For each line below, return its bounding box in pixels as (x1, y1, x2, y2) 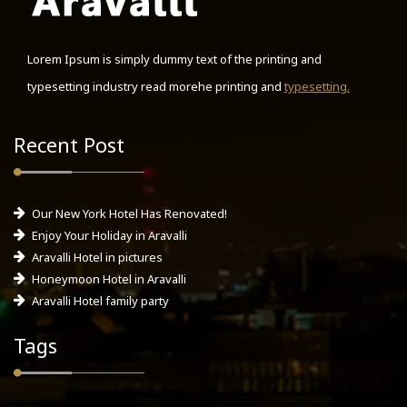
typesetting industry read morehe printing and (27, 77, 284, 94)
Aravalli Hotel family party (32, 292, 169, 309)
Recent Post (14, 130, 124, 158)
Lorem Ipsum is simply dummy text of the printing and (27, 50, 322, 67)
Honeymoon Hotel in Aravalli (32, 270, 186, 287)
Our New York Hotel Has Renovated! (32, 204, 227, 222)
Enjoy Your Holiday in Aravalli (32, 226, 187, 243)
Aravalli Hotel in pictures (32, 248, 163, 265)
